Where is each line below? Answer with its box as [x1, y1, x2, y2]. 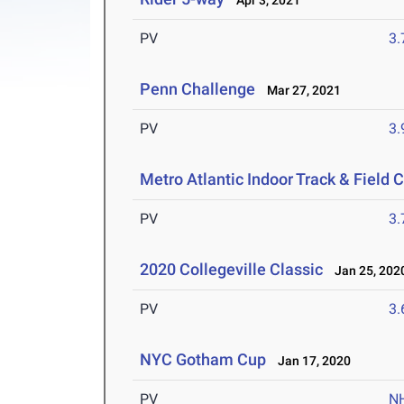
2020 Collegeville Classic [140, 260, 324, 280]
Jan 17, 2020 [270, 353, 352, 369]
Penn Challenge [140, 79, 256, 99]
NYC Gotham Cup [140, 350, 267, 370]
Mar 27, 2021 [259, 83, 342, 98]
